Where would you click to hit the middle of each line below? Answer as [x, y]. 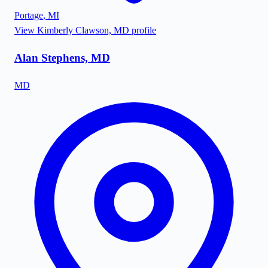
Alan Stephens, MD [62, 57]
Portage [29, 16]
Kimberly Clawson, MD [83, 31]
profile [143, 31]
